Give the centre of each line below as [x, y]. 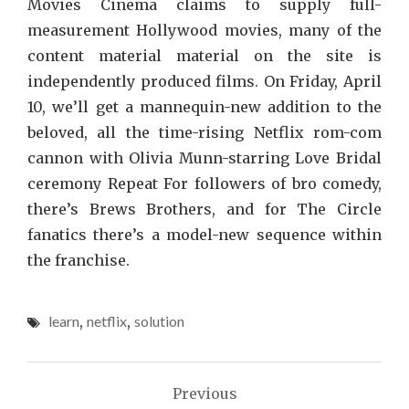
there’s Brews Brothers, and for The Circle [204, 209]
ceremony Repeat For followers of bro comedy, [204, 184]
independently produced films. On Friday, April [204, 81]
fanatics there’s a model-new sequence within [204, 235]
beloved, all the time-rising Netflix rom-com [204, 132]
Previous [204, 393]
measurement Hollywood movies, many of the [204, 30]
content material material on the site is [204, 56]
